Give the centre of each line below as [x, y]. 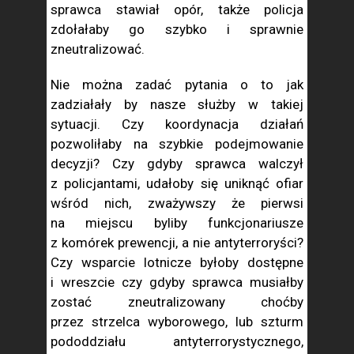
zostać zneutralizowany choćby [177, 302]
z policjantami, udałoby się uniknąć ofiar [177, 183]
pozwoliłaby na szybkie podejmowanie [177, 144]
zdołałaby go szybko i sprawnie [177, 29]
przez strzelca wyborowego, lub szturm [177, 322]
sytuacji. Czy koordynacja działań [177, 124]
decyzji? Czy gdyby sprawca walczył [177, 164]
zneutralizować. [98, 49]
